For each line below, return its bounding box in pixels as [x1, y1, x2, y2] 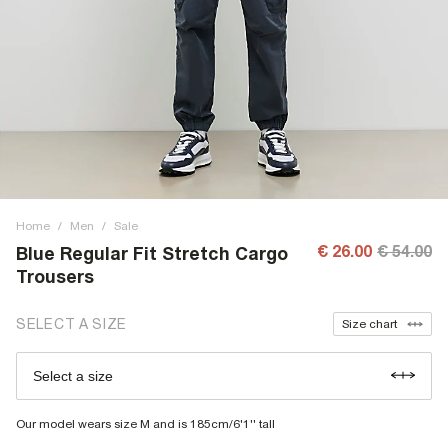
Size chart [342, 317, 397, 331]
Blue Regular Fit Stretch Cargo [16, 243, 288, 264]
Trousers [16, 266, 94, 287]
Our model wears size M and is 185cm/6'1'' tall [16, 417, 275, 431]
